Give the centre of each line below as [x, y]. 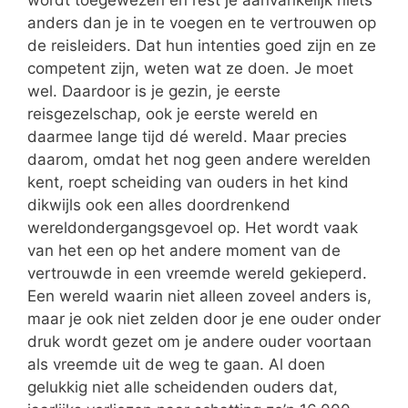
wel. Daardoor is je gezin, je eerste [154, 92]
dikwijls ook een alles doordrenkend [159, 205]
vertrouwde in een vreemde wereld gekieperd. [197, 274]
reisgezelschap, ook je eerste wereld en [173, 114]
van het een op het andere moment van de [184, 251]
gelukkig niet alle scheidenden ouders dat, [183, 388]
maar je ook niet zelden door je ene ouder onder [204, 319]
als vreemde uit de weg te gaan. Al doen [176, 365]
